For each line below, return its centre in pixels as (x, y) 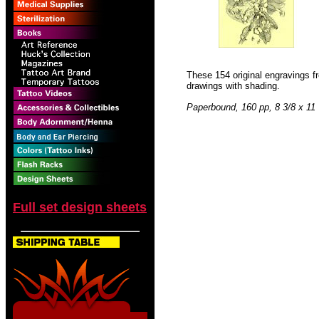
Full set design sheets (80, 207)
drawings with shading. (233, 86)
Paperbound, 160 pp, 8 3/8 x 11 (251, 107)
